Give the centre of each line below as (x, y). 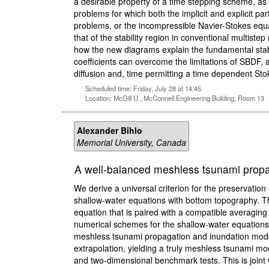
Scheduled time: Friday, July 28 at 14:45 (143, 88)
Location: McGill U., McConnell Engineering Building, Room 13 (175, 98)
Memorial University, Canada (131, 142)
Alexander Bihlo (110, 130)
